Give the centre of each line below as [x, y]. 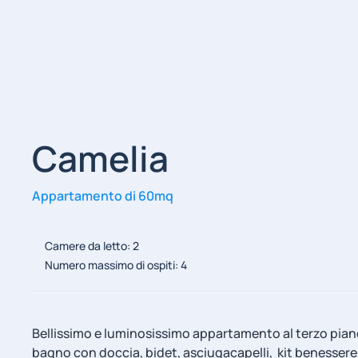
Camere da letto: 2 [92, 246]
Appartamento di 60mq [103, 195]
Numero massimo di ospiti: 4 [116, 265]
